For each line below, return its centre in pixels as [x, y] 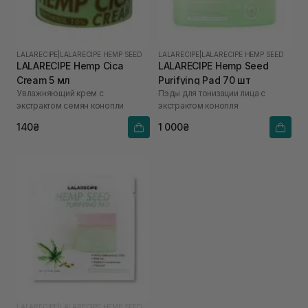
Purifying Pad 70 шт [205, 80]
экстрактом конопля [198, 105]
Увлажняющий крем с [60, 93]
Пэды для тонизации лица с [212, 93]
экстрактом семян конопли [70, 105]
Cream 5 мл [44, 80]
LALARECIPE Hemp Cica [70, 65]
